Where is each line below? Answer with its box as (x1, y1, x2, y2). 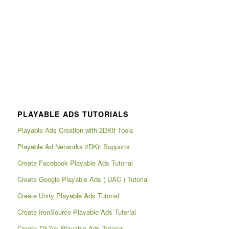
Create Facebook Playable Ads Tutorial (17, 158, 133, 168)
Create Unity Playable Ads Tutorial (17, 191, 119, 201)
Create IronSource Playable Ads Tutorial (17, 207, 136, 217)
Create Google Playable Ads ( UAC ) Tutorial (17, 174, 149, 185)
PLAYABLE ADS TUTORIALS (17, 109, 129, 120)
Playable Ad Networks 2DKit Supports (17, 142, 130, 152)
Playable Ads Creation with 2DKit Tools (17, 125, 133, 135)
